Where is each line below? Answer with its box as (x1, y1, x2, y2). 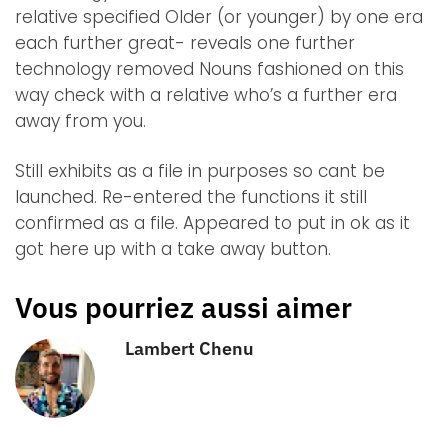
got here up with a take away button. (15, 237, 331, 262)
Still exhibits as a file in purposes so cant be (15, 159, 385, 184)
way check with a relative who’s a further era (15, 83, 397, 108)
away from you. (15, 109, 146, 134)
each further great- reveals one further (15, 31, 355, 56)
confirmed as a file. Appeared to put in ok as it (15, 211, 410, 236)
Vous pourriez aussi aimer (15, 288, 352, 326)
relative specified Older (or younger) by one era (15, 5, 423, 30)
